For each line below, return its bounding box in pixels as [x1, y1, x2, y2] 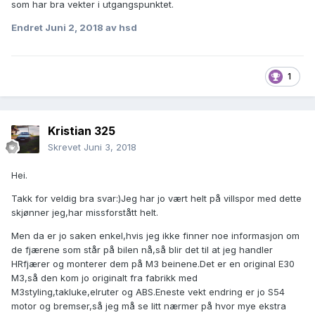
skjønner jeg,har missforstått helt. [11, 207, 158, 219]
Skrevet [48, 141, 84, 153]
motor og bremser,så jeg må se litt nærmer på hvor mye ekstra [11, 300, 286, 312]
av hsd [105, 22, 137, 34]
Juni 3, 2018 [84, 141, 136, 153]
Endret [11, 22, 45, 34]
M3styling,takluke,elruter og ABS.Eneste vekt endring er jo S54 [11, 286, 285, 298]
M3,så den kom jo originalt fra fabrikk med [11, 272, 198, 284]
